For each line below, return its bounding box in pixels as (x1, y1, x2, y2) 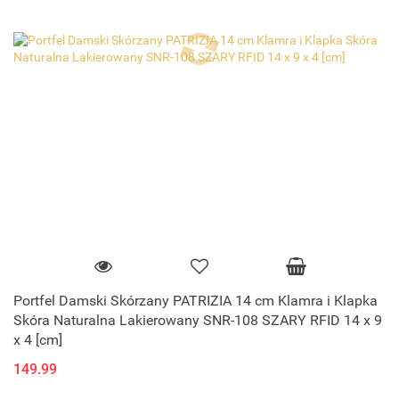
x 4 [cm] (13, 331, 62, 349)
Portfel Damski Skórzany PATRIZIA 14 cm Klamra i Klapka (13, 292, 378, 310)
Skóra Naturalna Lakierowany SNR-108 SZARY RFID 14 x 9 (13, 312, 382, 330)
